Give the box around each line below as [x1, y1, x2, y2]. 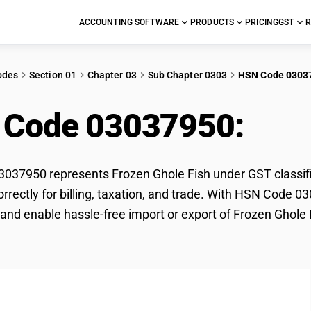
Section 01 [29, 69, 76, 81]
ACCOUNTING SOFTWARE [78, 17, 180, 27]
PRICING [245, 17, 279, 27]
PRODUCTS [190, 17, 235, 27]
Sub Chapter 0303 [147, 69, 228, 81]
